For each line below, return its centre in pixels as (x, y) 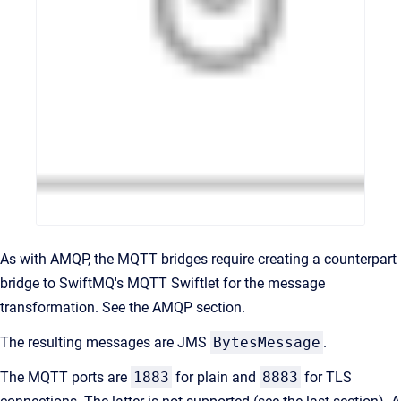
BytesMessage (267, 342)
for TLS (326, 377)
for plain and (216, 377)
